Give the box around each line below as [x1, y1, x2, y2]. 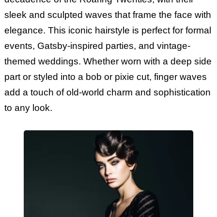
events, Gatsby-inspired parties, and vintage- [4, 40, 190, 51]
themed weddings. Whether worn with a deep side [4, 56, 212, 66]
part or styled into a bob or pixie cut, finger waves [4, 71, 207, 82]
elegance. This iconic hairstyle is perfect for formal [4, 25, 211, 35]
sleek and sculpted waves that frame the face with [4, 9, 211, 20]
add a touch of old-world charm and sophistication [4, 87, 211, 97]
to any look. [4, 102, 52, 113]
